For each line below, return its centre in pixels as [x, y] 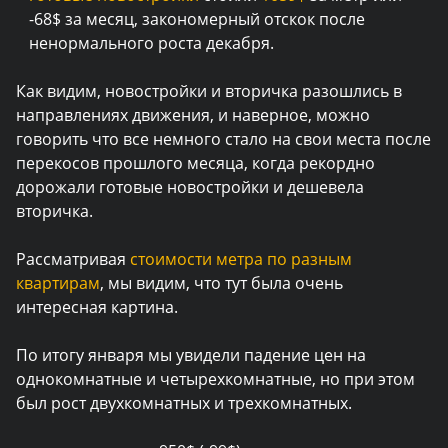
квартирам [58, 283]
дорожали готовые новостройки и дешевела [190, 187]
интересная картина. [97, 307]
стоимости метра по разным [241, 259]
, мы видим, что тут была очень [221, 283]
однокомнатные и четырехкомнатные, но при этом [215, 379]
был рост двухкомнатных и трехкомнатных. [184, 403]
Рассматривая [73, 259]
